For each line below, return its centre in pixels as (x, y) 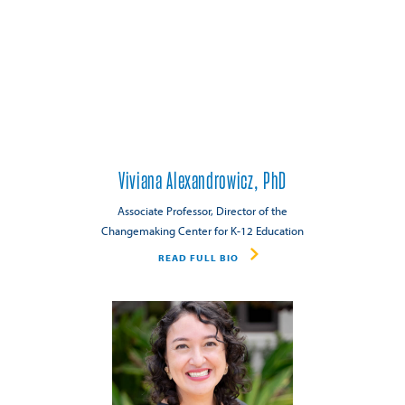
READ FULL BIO (198, 257)
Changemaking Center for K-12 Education (202, 231)
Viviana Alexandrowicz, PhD (202, 181)
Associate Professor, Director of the (202, 211)
